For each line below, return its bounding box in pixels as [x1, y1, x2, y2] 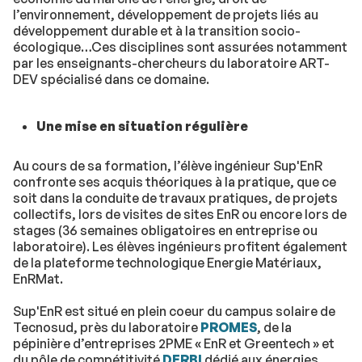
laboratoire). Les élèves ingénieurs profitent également [13, 238, 347, 255]
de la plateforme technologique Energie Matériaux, [13, 255, 322, 271]
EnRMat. [13, 271, 63, 288]
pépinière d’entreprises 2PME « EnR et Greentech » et [13, 335, 335, 352]
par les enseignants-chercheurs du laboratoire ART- [13, 54, 330, 71]
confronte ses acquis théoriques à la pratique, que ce [13, 174, 336, 191]
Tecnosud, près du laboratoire [13, 319, 200, 336]
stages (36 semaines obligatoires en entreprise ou [13, 222, 318, 239]
